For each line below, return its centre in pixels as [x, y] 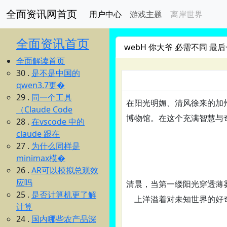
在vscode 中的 [58, 122]
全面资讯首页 [53, 43]
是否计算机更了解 [64, 195]
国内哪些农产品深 [64, 219]
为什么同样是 [56, 146]
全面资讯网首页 [42, 14]
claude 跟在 [38, 134]
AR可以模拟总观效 [65, 170]
